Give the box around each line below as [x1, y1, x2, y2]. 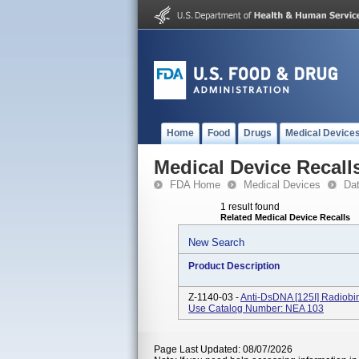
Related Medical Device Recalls [220, 212, 350, 222]
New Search [188, 236, 244, 248]
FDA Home [170, 179, 220, 191]
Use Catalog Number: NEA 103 [188, 303, 324, 314]
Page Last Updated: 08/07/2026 [154, 344, 292, 355]
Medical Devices [244, 179, 321, 191]
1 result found [220, 201, 280, 212]
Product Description [188, 260, 280, 272]
